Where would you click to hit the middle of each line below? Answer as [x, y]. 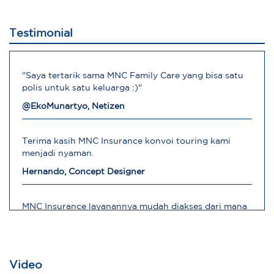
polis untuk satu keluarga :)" [82, 88]
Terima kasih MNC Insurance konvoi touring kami [126, 141]
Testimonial [41, 33]
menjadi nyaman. [58, 153]
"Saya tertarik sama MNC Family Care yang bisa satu [133, 76]
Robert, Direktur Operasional [83, 237]
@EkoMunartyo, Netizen [73, 106]
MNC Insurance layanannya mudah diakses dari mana [135, 206]
